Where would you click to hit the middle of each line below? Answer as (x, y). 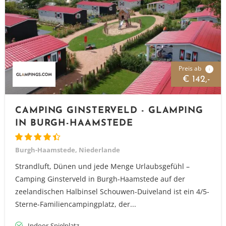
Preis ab (191, 68)
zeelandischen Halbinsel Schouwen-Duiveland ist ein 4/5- (112, 191)
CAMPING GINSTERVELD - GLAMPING (109, 111)
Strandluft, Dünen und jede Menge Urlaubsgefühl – (102, 166)
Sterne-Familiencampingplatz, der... (76, 204)
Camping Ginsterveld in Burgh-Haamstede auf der (100, 179)
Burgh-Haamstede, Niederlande (68, 150)
